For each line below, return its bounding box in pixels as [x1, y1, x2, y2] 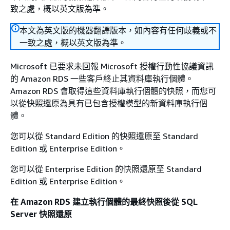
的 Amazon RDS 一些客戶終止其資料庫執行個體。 [10, 73, 194, 84]
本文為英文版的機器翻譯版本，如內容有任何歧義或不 [20, 25, 217, 35]
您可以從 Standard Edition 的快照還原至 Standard [10, 131, 198, 141]
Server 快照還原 [10, 209, 72, 219]
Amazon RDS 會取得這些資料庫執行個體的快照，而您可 [10, 86, 216, 96]
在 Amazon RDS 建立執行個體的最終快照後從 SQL [10, 197, 198, 207]
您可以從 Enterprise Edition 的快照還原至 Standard [10, 164, 202, 174]
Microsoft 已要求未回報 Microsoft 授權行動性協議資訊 [10, 61, 214, 71]
